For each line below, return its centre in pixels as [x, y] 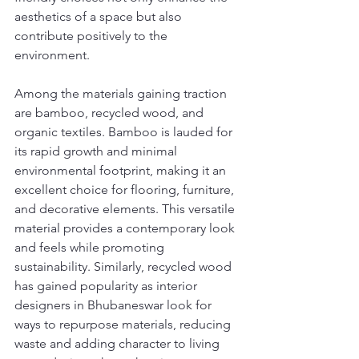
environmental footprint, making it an [122, 171]
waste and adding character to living [119, 344]
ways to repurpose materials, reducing [124, 325]
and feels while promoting [91, 248]
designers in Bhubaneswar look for [115, 305]
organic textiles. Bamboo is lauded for [125, 132]
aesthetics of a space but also [100, 17]
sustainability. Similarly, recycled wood [125, 267]
